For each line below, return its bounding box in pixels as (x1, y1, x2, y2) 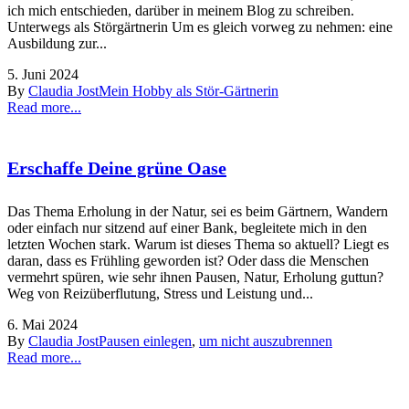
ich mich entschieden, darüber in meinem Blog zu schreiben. (7, 3, 354, 19)
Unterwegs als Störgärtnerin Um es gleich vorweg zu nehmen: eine (7, 19, 393, 36)
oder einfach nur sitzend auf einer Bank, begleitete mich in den (7, 219, 367, 236)
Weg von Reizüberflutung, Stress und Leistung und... (7, 285, 313, 301)
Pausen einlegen (99, 332, 192, 349)
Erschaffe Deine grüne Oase (7, 157, 226, 178)
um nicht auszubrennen (199, 332, 332, 349)
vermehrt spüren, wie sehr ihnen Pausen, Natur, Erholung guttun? (7, 268, 383, 285)
